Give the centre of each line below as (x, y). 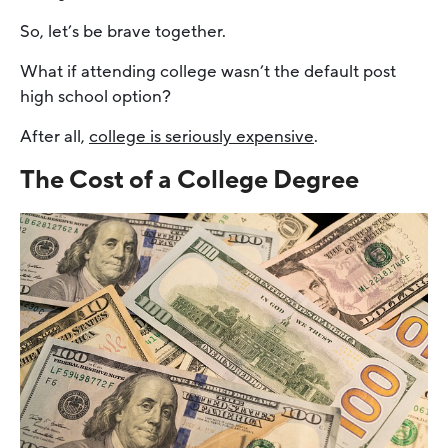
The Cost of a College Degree (189, 180)
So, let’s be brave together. (123, 31)
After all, (54, 136)
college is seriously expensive (201, 136)
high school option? (95, 96)
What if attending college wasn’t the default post (208, 71)
